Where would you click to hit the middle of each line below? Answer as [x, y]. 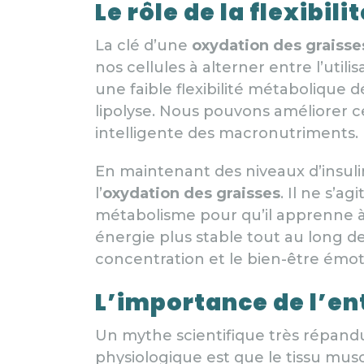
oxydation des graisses [191, 193]
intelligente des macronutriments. [227, 133]
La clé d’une [143, 45]
